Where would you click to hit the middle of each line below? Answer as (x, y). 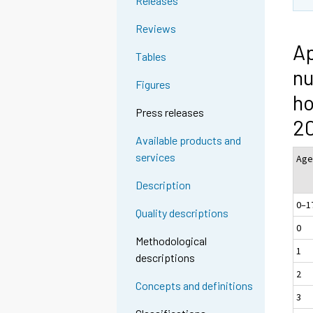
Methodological (172, 241)
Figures (153, 85)
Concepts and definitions (195, 286)
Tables (151, 57)
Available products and (189, 140)
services (156, 157)
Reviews (156, 29)
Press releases (170, 112)
